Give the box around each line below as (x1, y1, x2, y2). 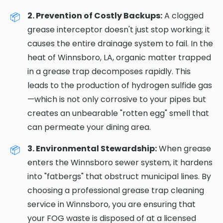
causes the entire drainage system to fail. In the (27, 38, 213, 50)
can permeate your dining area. (27, 121, 151, 133)
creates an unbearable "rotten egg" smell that (27, 108, 209, 119)
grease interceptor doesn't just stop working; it (27, 24, 210, 36)
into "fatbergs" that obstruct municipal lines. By (27, 171, 211, 183)
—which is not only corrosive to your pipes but (27, 94, 206, 106)
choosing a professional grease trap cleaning (27, 185, 204, 197)
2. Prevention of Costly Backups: (27, 10, 162, 22)
